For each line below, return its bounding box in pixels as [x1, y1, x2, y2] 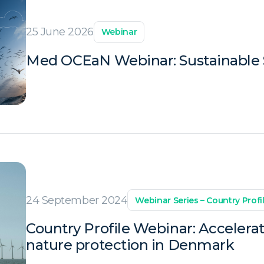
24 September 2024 [26, 193, 128, 207]
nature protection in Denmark [26, 236, 235, 254]
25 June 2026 [26, 25, 94, 39]
